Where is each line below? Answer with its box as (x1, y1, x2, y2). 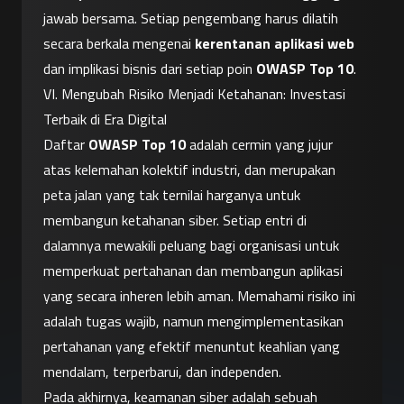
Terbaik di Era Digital (43, 108, 167, 131)
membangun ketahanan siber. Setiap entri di (43, 209, 307, 232)
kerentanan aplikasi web (195, 32, 354, 55)
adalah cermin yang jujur (186, 133, 333, 156)
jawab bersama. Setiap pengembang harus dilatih (43, 7, 338, 30)
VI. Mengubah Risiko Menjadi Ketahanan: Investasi (43, 83, 345, 106)
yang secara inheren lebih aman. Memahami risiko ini (43, 285, 355, 308)
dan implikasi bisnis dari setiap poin (43, 58, 256, 80)
